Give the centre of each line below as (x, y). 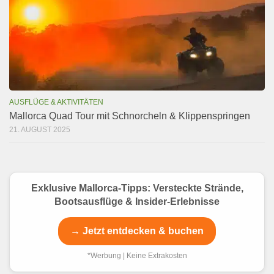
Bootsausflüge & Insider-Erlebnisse (137, 202)
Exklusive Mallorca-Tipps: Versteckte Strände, (137, 188)
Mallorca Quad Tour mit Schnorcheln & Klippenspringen (130, 116)
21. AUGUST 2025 (40, 130)
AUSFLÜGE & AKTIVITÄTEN (56, 102)
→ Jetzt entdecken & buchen (137, 231)
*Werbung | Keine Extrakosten (137, 256)
